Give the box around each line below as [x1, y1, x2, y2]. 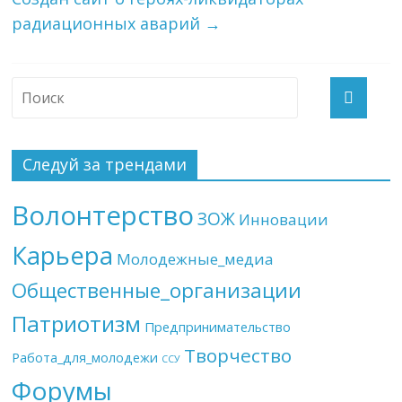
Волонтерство [12, 197, 195, 233]
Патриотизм [12, 308, 142, 338]
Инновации [239, 208, 329, 230]
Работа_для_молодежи [12, 348, 159, 366]
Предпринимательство [144, 318, 292, 336]
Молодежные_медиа [117, 248, 275, 269]
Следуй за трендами [22, 153, 188, 175]
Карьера [12, 238, 114, 272]
